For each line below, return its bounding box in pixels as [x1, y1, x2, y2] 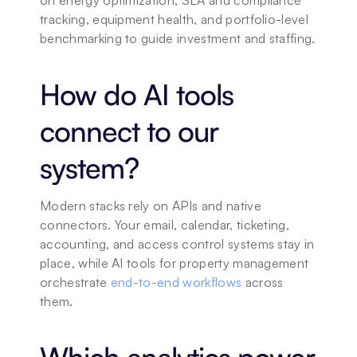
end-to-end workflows [110, 274, 242, 290]
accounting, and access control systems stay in [40, 236, 315, 252]
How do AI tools [40, 76, 233, 112]
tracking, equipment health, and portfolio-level [40, 11, 309, 27]
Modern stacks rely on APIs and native [40, 198, 261, 214]
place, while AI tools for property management [40, 255, 309, 271]
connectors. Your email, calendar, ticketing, [40, 217, 290, 233]
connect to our [40, 113, 218, 149]
